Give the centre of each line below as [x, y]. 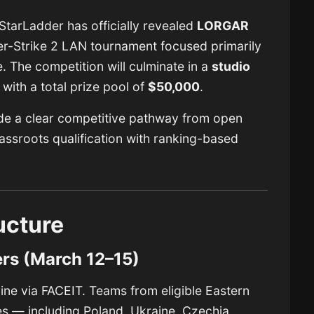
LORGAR [223, 26]
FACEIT [62, 291]
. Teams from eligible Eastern [166, 291]
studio [231, 67]
